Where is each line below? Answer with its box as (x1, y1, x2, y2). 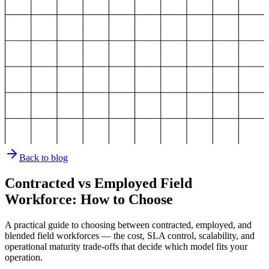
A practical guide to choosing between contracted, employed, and (5, 219, 252, 230)
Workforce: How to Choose (5, 191, 173, 207)
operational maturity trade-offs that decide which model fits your (5, 241, 247, 252)
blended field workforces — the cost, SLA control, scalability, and (5, 230, 255, 241)
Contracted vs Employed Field (5, 175, 192, 191)
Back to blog (19, 153, 68, 163)
